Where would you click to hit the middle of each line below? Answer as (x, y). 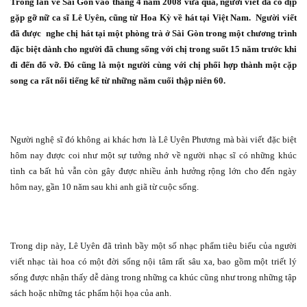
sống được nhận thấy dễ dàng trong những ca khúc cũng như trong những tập (153, 278)
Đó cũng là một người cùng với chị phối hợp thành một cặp (180, 65)
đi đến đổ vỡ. (37, 65)
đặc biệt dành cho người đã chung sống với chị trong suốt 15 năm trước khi (153, 49)
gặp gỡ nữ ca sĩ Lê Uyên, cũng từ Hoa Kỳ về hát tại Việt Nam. (131, 18)
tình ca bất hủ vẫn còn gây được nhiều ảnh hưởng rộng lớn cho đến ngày (153, 171)
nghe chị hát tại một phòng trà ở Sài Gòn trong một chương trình (171, 34)
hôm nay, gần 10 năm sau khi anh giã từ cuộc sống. (105, 187)
